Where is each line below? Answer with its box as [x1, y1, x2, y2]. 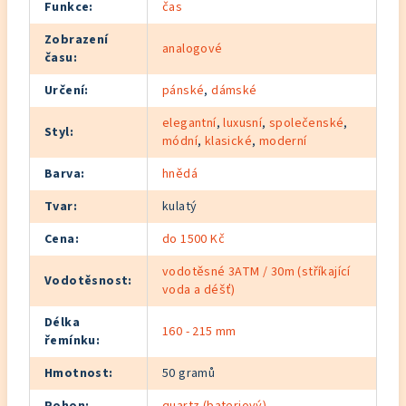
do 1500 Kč [162, 230, 225, 248]
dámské [211, 82, 257, 100]
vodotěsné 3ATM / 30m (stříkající [162, 263, 351, 281]
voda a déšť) [162, 281, 236, 299]
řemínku [44, 332, 96, 350]
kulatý [162, 198, 198, 216]
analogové [162, 40, 223, 58]
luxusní [223, 114, 263, 132]
